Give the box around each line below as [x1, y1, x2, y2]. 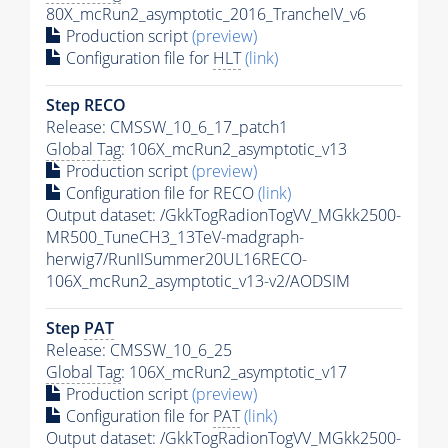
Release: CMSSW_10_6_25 [46, 338, 232, 361]
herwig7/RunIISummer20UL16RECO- [46, 247, 307, 270]
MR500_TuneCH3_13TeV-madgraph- [46, 225, 304, 248]
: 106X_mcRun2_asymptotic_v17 [121, 360, 347, 383]
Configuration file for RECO [62, 181, 258, 204]
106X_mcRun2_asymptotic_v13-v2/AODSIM [46, 269, 350, 292]
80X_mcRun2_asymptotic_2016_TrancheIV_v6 [46, 2, 366, 25]
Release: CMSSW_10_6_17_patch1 [46, 115, 288, 138]
